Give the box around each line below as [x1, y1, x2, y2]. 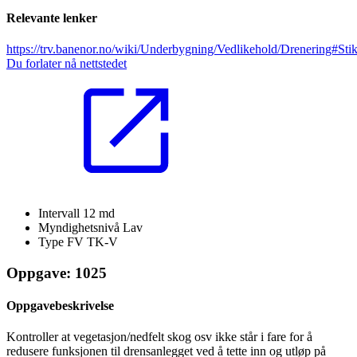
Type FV [38, 234, 87, 249]
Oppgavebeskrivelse [6, 298, 114, 312]
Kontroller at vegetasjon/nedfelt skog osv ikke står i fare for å [6, 330, 312, 344]
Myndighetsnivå [38, 220, 123, 234]
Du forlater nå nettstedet [6, 56, 127, 70]
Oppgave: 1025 [6, 264, 107, 281]
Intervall [38, 206, 83, 220]
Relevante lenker [6, 10, 97, 25]
